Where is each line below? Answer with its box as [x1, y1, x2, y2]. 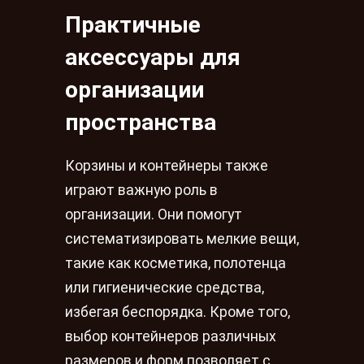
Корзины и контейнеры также [65, 158, 268, 174]
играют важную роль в [65, 182, 218, 198]
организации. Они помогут [65, 206, 242, 223]
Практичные [65, 11, 201, 39]
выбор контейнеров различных [65, 328, 276, 344]
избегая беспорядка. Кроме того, [65, 304, 290, 320]
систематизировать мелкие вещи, [65, 231, 299, 247]
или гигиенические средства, [65, 279, 264, 296]
